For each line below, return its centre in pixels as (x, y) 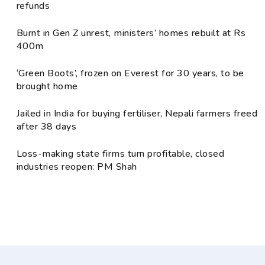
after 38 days (47, 127)
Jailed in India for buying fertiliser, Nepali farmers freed (137, 114)
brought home (47, 87)
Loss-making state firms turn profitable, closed (121, 154)
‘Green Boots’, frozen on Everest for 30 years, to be (130, 74)
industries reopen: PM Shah (77, 167)
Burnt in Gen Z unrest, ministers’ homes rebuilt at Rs (131, 33)
